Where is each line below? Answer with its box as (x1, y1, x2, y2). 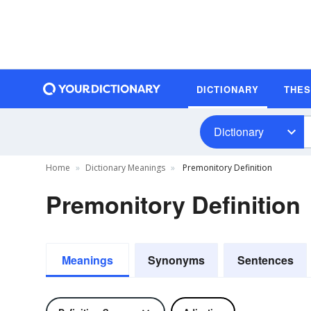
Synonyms (148, 252, 205, 268)
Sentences (237, 252, 294, 268)
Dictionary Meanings (85, 162, 165, 174)
